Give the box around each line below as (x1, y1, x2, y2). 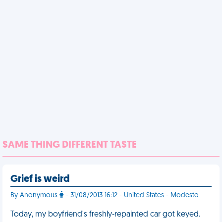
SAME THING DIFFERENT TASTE (2, 140, 137, 150)
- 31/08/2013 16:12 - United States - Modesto (64, 192, 199, 199)
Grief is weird (10, 174, 70, 184)
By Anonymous (10, 192, 59, 199)
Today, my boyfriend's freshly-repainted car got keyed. (10, 211, 200, 219)
